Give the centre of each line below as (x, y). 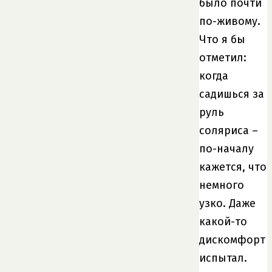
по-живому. (230, 21)
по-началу (226, 148)
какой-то (223, 221)
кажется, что (233, 167)
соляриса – (229, 130)
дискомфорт (232, 240)
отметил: (223, 57)
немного (222, 185)
